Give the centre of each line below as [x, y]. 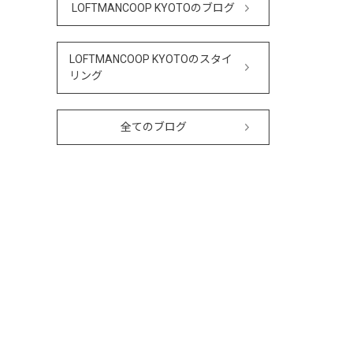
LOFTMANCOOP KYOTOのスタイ [151, 59]
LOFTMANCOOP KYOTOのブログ [153, 8]
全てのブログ [153, 127]
